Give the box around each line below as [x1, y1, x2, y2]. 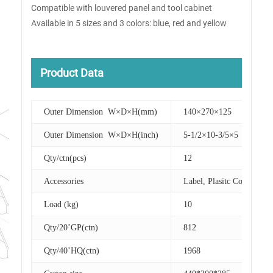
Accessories [44, 177, 83, 186]
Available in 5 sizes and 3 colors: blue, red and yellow [31, 17, 227, 29]
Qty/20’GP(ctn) [44, 223, 98, 233]
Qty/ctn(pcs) [44, 154, 87, 163]
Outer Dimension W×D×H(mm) [44, 107, 157, 117]
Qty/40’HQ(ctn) [44, 246, 99, 256]
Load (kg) [44, 200, 79, 210]
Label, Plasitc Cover [183, 177, 253, 186]
